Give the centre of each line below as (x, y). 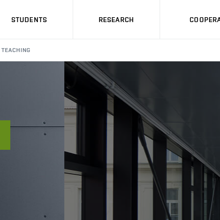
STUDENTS (29, 19)
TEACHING (16, 50)
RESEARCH (116, 19)
